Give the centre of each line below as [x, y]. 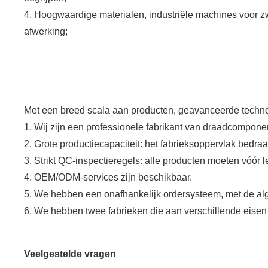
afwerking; [46, 31]
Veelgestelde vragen [70, 254]
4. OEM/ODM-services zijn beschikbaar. [108, 177]
